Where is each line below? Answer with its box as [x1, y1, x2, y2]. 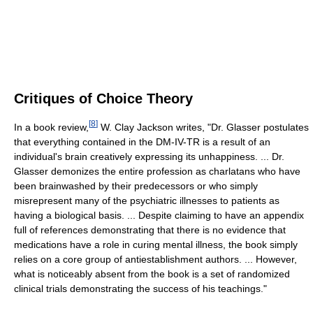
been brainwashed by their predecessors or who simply [14, 180, 258, 191]
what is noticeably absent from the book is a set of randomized [14, 268, 290, 279]
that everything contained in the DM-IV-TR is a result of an [14, 136, 270, 147]
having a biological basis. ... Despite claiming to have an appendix [14, 209, 304, 221]
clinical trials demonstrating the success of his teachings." [14, 282, 267, 294]
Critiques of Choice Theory [14, 90, 193, 106]
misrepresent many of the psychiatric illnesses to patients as [14, 194, 279, 206]
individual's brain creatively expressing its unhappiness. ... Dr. [14, 150, 284, 162]
